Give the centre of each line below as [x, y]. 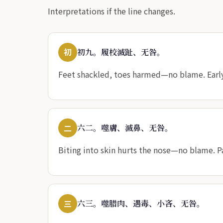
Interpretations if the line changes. [111, 11]
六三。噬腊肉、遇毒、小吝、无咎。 [141, 204]
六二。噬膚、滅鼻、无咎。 [125, 128]
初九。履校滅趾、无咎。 [121, 52]
